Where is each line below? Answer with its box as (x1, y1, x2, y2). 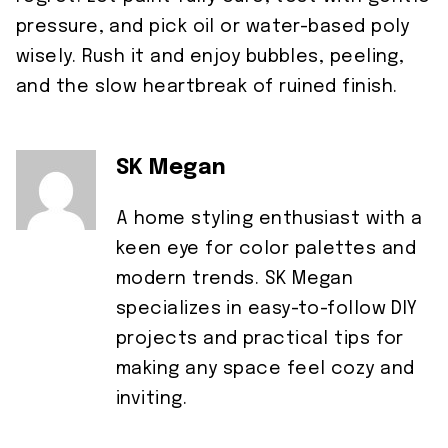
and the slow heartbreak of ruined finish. (16, 77, 398, 96)
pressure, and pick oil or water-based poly (16, 17, 410, 36)
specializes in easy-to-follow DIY (116, 299, 418, 318)
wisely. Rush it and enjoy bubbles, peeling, (16, 47, 405, 66)
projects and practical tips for (116, 329, 404, 348)
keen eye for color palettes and (116, 239, 416, 258)
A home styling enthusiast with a (116, 209, 423, 228)
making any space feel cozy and (116, 359, 415, 378)
